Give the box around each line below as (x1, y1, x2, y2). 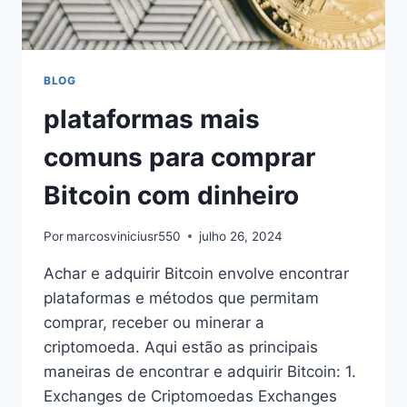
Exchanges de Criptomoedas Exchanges (44, 386, 337, 405)
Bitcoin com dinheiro (44, 180, 299, 212)
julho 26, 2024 (199, 228, 283, 243)
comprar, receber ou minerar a (44, 313, 264, 332)
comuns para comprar (44, 142, 315, 174)
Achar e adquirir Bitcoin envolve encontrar (44, 263, 349, 283)
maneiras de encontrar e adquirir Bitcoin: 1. (44, 362, 356, 381)
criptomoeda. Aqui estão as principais (44, 337, 318, 356)
